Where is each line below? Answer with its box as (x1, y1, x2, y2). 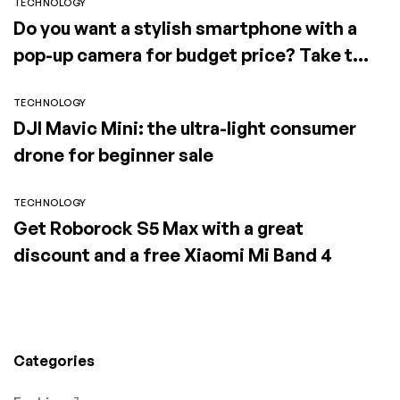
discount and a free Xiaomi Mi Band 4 (13, 244, 332, 266)
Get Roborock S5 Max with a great (13, 217, 304, 239)
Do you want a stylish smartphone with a (13, 17, 357, 39)
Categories (13, 352, 95, 370)
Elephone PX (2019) (13, 71, 171, 93)
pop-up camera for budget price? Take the (13, 44, 374, 66)
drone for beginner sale (13, 144, 213, 166)
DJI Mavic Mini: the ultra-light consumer (13, 117, 356, 139)
